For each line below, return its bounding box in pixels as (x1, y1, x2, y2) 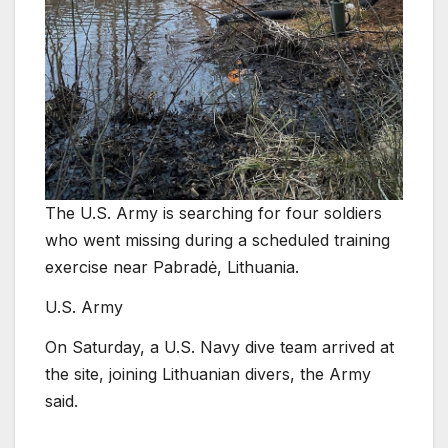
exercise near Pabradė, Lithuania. (45, 256, 299, 277)
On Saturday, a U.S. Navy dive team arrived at (45, 336, 394, 357)
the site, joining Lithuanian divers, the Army (45, 363, 371, 384)
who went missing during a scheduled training (45, 229, 390, 250)
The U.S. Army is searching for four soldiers (45, 202, 382, 223)
